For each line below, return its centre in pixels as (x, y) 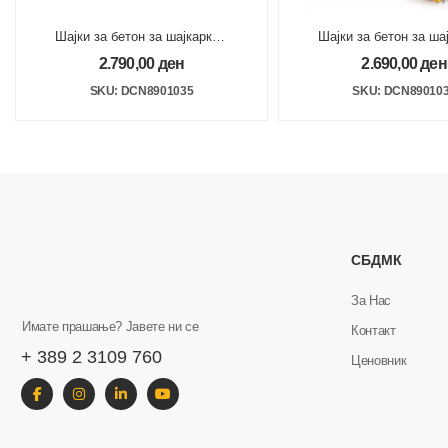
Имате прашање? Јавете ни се (110, 326)
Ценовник (379, 360)
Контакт (373, 330)
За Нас (371, 300)
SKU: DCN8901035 (141, 90)
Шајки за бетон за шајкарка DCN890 (163, 36)
